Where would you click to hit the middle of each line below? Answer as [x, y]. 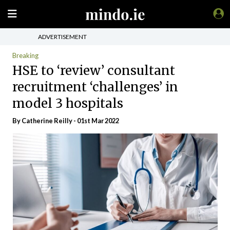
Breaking [25, 55]
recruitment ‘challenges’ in [95, 87]
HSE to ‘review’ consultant [94, 70]
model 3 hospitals [68, 103]
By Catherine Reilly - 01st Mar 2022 [66, 121]
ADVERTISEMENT [62, 36]
